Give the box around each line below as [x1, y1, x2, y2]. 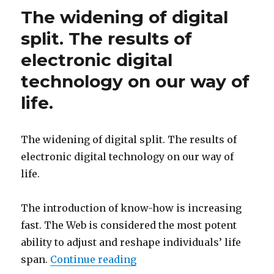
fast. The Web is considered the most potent [21, 219, 237, 232]
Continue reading [50, 253, 137, 266]
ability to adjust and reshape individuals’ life [21, 236, 242, 249]
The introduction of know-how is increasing [21, 202, 242, 215]
